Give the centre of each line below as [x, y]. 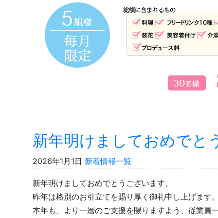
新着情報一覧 [108, 161]
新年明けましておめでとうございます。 [103, 183]
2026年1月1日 [58, 161]
